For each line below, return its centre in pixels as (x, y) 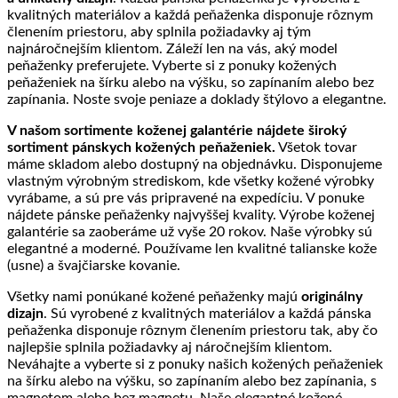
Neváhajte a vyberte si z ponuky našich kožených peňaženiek (195, 365)
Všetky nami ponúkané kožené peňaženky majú (154, 297)
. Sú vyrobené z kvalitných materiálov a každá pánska (207, 314)
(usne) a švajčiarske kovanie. (94, 266)
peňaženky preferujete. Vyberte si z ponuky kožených (172, 66)
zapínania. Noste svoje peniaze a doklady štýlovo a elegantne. (197, 100)
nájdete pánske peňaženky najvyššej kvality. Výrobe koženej (191, 215)
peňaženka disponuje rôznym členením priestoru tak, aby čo (192, 331)
